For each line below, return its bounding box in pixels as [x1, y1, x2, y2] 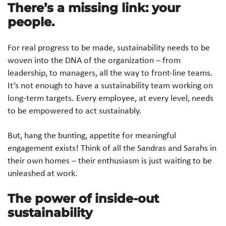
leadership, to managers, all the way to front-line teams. [8, 66, 213, 79]
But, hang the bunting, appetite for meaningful [8, 129, 176, 141]
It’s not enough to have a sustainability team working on [8, 79, 213, 91]
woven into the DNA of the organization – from [8, 53, 181, 66]
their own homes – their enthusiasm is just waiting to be [8, 154, 212, 166]
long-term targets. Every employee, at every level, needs [8, 91, 213, 104]
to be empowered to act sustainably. [8, 104, 142, 117]
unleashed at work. [8, 166, 78, 179]
